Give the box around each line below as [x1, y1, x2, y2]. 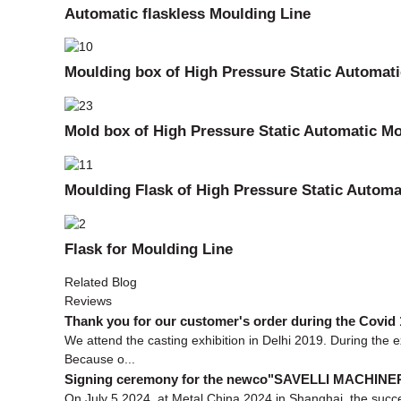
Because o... [64, 351, 135, 366]
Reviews [64, 293, 112, 308]
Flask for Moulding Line [64, 239, 233, 258]
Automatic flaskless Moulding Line [64, 4, 311, 22]
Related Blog [64, 274, 137, 289]
